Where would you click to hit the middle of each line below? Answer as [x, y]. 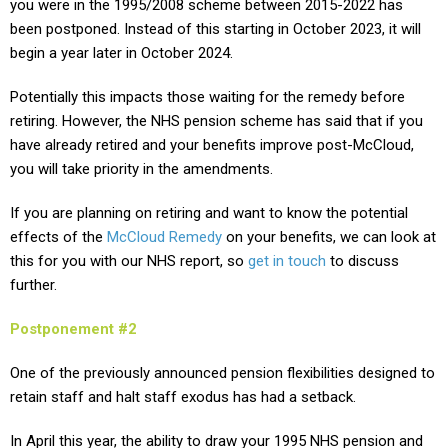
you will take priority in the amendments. [143, 168]
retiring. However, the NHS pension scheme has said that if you [216, 120]
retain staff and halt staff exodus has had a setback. [183, 396]
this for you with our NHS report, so [129, 260]
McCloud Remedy [164, 236]
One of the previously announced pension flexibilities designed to [222, 372]
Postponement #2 [73, 328]
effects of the [58, 236]
